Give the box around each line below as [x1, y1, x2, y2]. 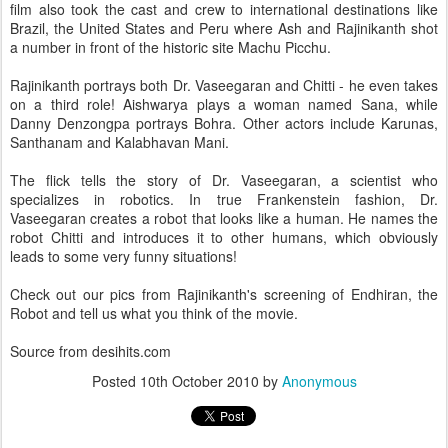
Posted [91, 371, 140, 391]
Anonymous [281, 371, 357, 391]
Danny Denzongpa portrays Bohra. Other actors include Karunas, [10, 113, 438, 133]
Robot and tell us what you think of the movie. [10, 303, 298, 323]
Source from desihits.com [10, 341, 171, 361]
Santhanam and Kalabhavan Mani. [10, 132, 229, 152]
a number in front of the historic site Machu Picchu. [10, 37, 331, 57]
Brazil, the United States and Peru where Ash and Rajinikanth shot [10, 18, 438, 38]
